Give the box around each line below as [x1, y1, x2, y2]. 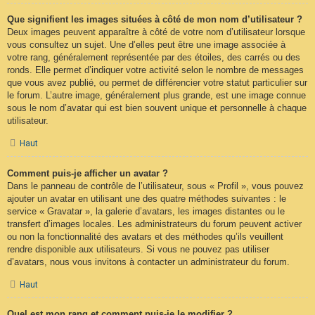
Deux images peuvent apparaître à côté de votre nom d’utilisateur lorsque [7, 26, 305, 37]
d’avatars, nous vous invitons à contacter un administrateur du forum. [7, 256, 290, 267]
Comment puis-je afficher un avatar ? [7, 167, 168, 179]
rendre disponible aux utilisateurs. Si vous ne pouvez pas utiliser [7, 243, 269, 255]
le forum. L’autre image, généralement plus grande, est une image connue [7, 89, 306, 101]
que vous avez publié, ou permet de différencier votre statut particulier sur [7, 77, 307, 88]
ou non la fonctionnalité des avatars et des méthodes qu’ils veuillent [7, 231, 283, 242]
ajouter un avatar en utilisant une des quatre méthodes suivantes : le [7, 193, 286, 204]
